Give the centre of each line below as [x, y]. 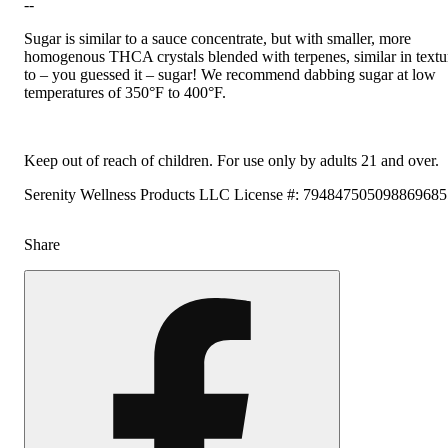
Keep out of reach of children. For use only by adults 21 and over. [231, 160]
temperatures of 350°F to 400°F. [125, 92]
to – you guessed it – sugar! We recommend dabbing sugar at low [230, 74]
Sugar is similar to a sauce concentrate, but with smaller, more [217, 38]
